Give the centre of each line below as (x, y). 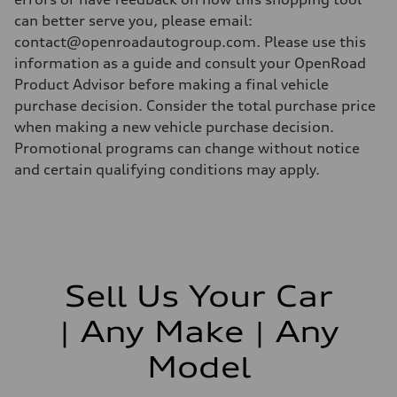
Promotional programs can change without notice (187, 148)
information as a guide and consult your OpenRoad (190, 62)
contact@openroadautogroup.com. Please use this (190, 41)
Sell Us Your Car (198, 296)
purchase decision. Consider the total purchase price (195, 105)
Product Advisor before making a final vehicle (171, 84)
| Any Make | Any (198, 331)
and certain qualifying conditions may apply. (167, 169)
